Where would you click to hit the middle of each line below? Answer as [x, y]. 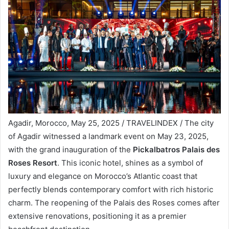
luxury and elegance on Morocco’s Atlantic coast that [103, 176]
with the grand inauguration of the [71, 150]
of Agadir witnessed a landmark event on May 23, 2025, [108, 136]
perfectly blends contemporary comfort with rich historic [111, 190]
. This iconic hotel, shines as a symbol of [130, 163]
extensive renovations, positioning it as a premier [97, 216]
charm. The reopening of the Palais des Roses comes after [114, 203]
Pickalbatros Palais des [176, 150]
